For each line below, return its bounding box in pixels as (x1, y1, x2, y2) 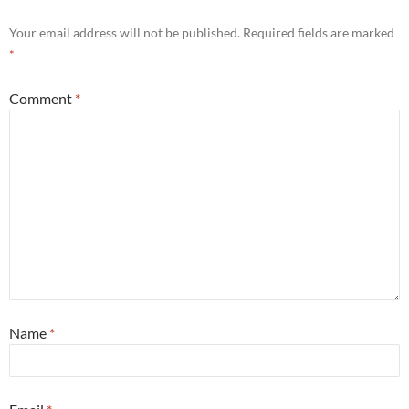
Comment (9, 89, 75, 107)
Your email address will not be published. (9, 25, 240, 40)
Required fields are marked (243, 25, 394, 40)
